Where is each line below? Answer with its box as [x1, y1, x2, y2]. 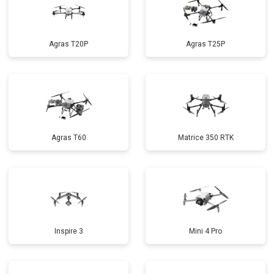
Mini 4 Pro [189, 227, 222, 235]
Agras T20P [49, 40, 88, 48]
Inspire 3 [54, 227, 83, 235]
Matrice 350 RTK [177, 133, 234, 142]
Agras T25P [186, 40, 225, 48]
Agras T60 [51, 133, 86, 142]
